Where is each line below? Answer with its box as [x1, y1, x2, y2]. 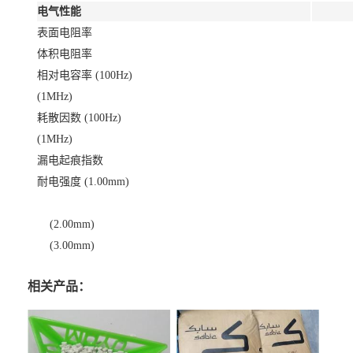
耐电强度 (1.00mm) [37, 175, 129, 188]
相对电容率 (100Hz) [37, 69, 132, 81]
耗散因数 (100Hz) [37, 111, 121, 124]
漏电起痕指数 [37, 154, 103, 166]
